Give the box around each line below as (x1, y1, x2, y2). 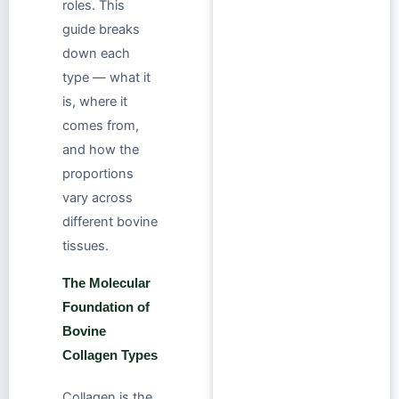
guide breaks (62, 21, 140, 38)
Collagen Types (62, 347, 158, 362)
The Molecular (62, 275, 151, 290)
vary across (62, 190, 133, 207)
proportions (62, 166, 134, 183)
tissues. (62, 238, 109, 255)
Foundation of (62, 299, 150, 314)
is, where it (62, 94, 127, 110)
